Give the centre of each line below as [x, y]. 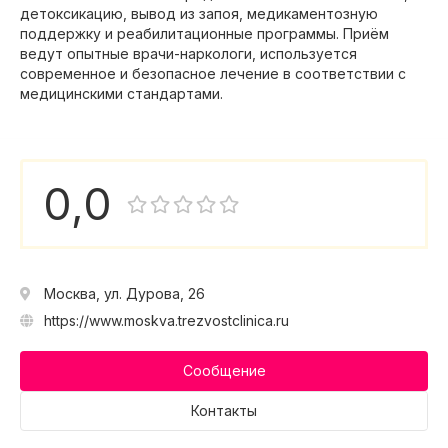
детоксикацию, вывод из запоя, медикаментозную [199, 13]
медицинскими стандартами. [121, 93]
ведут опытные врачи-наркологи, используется [188, 53]
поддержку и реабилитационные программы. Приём [204, 33]
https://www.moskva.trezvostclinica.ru [166, 320]
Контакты [224, 410]
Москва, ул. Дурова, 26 [124, 293]
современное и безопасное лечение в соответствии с [213, 73]
